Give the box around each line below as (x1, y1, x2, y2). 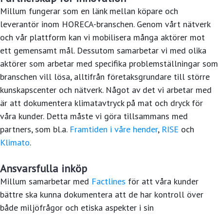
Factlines (91, 176, 126, 187)
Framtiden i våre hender (70, 124, 158, 135)
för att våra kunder (126, 176, 199, 187)
